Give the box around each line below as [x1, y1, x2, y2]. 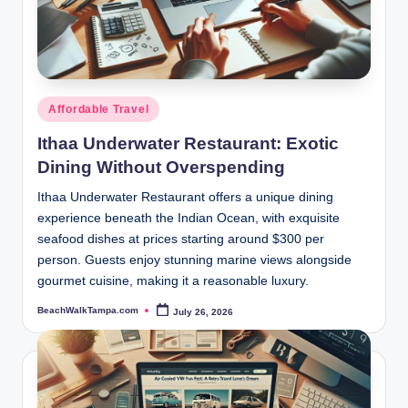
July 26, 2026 [173, 306, 234, 317]
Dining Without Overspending [37, 157, 285, 177]
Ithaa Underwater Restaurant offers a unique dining [37, 189, 333, 204]
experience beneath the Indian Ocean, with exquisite [37, 210, 340, 225]
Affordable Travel [48, 103, 149, 117]
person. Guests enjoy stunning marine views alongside [37, 252, 352, 267]
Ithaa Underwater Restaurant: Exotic [37, 133, 339, 153]
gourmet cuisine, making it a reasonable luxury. [37, 273, 309, 288]
